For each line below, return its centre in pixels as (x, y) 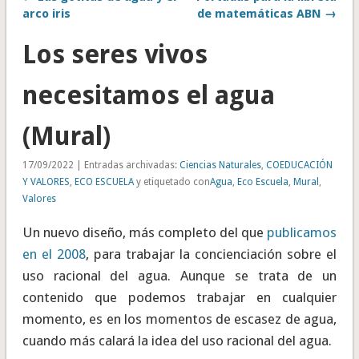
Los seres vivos (115, 55)
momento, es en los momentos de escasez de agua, (179, 319)
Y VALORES (46, 182)
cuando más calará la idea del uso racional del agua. (177, 341)
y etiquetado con (171, 182)
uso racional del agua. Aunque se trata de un (179, 276)
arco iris (46, 14)
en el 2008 (54, 254)
